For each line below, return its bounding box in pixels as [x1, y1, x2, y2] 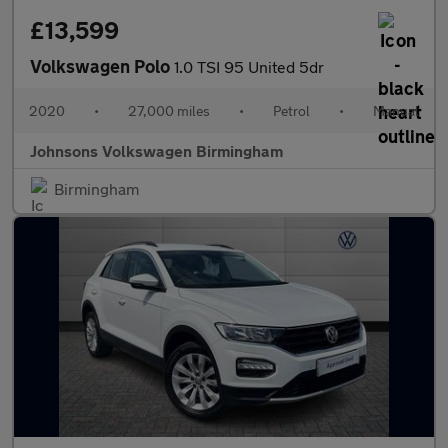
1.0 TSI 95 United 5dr [174, 57, 324, 76]
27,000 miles [128, 102, 210, 119]
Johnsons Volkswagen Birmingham [30, 141, 283, 160]
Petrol [273, 102, 310, 119]
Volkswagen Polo [30, 55, 174, 77]
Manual [373, 102, 419, 119]
